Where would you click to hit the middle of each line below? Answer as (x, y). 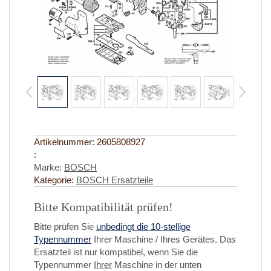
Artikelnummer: (65, 142)
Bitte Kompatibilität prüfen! (103, 207)
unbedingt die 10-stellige (143, 227)
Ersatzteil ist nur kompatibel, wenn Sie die (116, 252)
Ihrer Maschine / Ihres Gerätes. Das (164, 240)
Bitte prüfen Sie (65, 227)
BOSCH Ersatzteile (115, 180)
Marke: (49, 168)
